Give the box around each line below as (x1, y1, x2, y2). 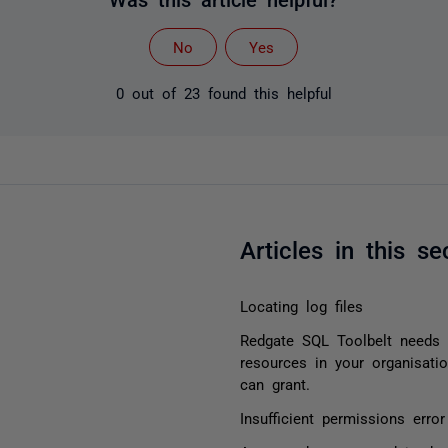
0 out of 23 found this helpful (115, 84, 332, 100)
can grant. (239, 375, 310, 391)
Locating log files (239, 297, 363, 313)
